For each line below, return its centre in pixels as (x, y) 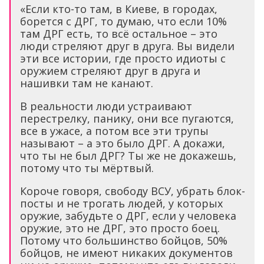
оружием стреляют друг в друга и (110, 71)
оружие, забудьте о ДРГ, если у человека (128, 216)
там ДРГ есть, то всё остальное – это (119, 34)
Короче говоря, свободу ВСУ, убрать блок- (133, 191)
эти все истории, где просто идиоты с (123, 59)
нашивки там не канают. (87, 83)
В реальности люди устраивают (106, 106)
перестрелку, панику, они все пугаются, (127, 119)
